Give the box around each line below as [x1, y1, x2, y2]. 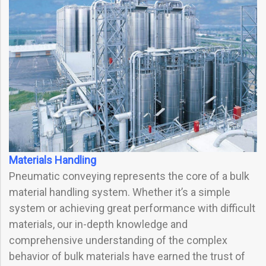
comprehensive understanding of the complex [9, 234, 227, 247]
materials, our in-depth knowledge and [9, 218, 188, 231]
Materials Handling [9, 154, 96, 167]
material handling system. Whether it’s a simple [9, 186, 230, 199]
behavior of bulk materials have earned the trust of [9, 250, 245, 263]
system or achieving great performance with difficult [9, 202, 255, 215]
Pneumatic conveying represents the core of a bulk [9, 170, 249, 183]
